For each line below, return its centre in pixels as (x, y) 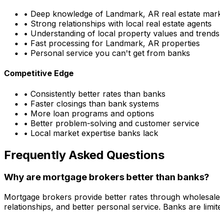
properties (179, 43)
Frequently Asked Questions (84, 155)
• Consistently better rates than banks (95, 94)
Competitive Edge (39, 73)
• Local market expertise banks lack (91, 133)
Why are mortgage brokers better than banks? (107, 177)
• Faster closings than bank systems (91, 103)
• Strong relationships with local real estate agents (118, 24)
